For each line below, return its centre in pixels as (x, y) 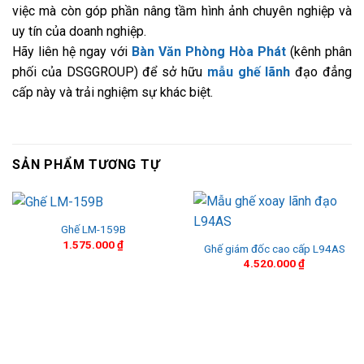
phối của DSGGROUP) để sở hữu (110, 72)
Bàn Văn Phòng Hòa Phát (209, 52)
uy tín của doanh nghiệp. (79, 32)
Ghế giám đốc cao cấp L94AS (274, 248)
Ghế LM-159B (93, 230)
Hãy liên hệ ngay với (72, 52)
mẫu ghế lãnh (249, 72)
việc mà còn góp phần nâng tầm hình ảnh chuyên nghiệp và (182, 11)
